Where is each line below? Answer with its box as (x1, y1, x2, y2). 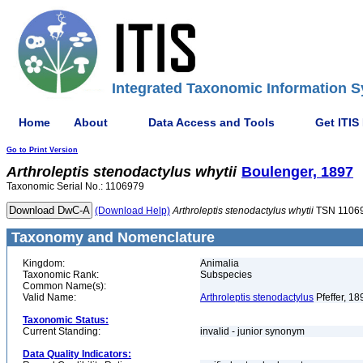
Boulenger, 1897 (241, 164, 353, 180)
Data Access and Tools (148, 115, 275, 129)
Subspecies (200, 269, 252, 280)
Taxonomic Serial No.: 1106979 (6, 181, 144, 192)
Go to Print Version (6, 146, 78, 154)
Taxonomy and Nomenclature (7, 229, 215, 246)
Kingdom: (23, 258, 65, 269)
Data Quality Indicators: (23, 348, 131, 360)
